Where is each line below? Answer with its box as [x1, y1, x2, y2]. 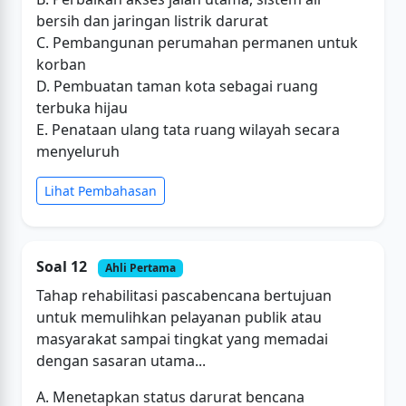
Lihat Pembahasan [44, 182, 157, 200]
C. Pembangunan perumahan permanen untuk [36, 33, 358, 53]
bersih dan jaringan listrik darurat [36, 11, 268, 32]
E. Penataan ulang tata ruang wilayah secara [36, 120, 340, 140]
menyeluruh [36, 141, 120, 162]
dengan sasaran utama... [36, 351, 206, 372]
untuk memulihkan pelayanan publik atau [36, 307, 322, 328]
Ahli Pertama [104, 260, 176, 276]
